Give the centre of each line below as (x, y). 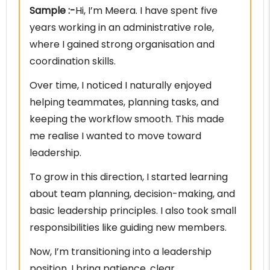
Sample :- (52, 11)
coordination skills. (73, 61)
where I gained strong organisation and (122, 45)
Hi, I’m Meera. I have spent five (146, 11)
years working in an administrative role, (122, 28)
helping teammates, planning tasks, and (124, 102)
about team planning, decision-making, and (132, 194)
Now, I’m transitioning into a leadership (121, 252)
